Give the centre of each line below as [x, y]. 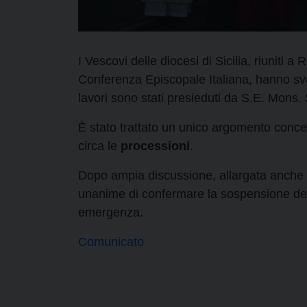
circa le [99, 146]
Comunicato [111, 242]
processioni [155, 146]
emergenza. [111, 212]
